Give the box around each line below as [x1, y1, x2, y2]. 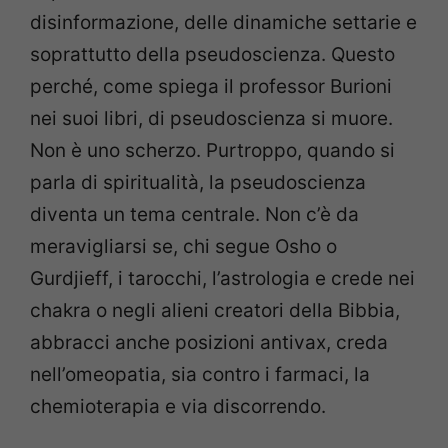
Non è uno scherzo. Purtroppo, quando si [30, 138, 395, 162]
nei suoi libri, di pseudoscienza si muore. [30, 106, 393, 130]
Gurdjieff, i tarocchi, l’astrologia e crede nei [30, 266, 415, 290]
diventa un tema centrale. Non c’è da [30, 202, 359, 226]
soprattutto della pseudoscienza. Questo [30, 42, 395, 66]
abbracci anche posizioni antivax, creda [30, 330, 388, 354]
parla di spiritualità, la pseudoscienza [30, 170, 366, 194]
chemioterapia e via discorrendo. [30, 394, 326, 418]
